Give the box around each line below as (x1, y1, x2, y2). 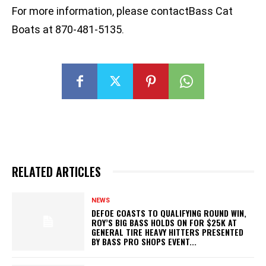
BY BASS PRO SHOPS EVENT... (91, 235, 197, 248)
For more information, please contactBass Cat (12, 5, 233, 18)
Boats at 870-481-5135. (12, 23, 124, 36)
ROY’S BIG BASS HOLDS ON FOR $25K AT (91, 216, 237, 229)
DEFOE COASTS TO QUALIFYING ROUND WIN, (91, 206, 247, 219)
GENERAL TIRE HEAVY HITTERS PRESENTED (91, 225, 244, 238)
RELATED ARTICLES (12, 163, 101, 181)
